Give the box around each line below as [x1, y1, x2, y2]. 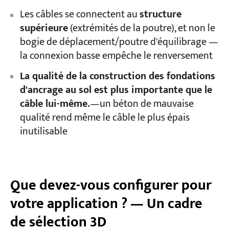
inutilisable [19, 123, 67, 140]
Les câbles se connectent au [19, 6, 140, 24]
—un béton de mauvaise [89, 95, 194, 112]
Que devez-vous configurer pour [10, 173, 212, 198]
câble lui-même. [19, 95, 90, 112]
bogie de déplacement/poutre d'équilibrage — [19, 34, 218, 51]
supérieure [19, 20, 68, 37]
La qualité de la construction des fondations [19, 67, 215, 85]
